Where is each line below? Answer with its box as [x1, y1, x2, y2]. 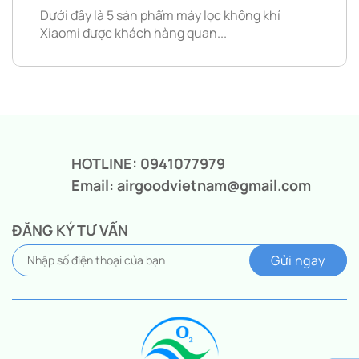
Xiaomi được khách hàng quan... [40, 23, 227, 42]
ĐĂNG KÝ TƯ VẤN [12, 220, 128, 240]
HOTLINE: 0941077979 [71, 153, 225, 173]
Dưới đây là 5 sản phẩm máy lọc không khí [40, 6, 280, 24]
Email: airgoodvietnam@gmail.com [71, 175, 311, 195]
